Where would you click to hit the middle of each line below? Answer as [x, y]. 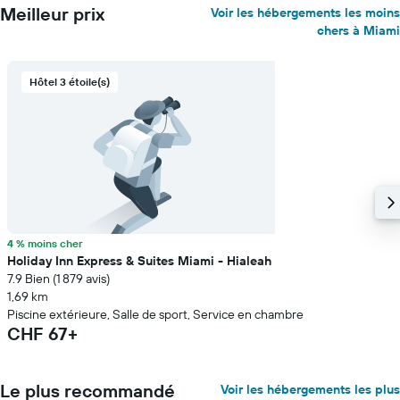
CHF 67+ [42, 333]
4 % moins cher [45, 243]
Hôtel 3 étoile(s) [70, 82]
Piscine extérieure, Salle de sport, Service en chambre [155, 314]
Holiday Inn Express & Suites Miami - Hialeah [139, 261]
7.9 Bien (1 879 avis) [58, 279]
